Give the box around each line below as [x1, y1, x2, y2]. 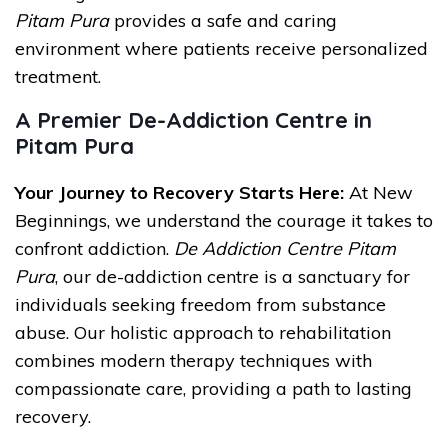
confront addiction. [15, 237, 174, 260]
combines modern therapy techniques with [15, 349, 372, 372]
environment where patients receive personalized [15, 37, 428, 60]
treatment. [15, 65, 101, 88]
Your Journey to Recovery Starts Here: [15, 181, 344, 204]
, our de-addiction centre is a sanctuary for [55, 265, 410, 288]
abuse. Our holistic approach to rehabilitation [15, 321, 391, 344]
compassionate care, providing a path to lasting [15, 377, 412, 400]
